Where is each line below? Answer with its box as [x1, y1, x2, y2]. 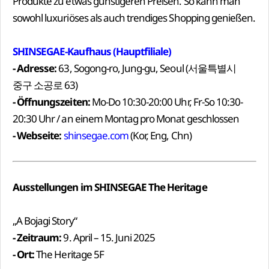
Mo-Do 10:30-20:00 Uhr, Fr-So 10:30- [89, 94, 243, 109]
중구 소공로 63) [13, 77, 78, 92]
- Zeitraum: [13, 230, 62, 244]
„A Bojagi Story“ [13, 213, 77, 228]
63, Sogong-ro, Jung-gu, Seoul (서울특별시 [56, 61, 236, 75]
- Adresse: [13, 61, 57, 75]
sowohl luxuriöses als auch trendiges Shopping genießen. [13, 10, 256, 25]
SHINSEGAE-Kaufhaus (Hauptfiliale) [13, 44, 172, 58]
